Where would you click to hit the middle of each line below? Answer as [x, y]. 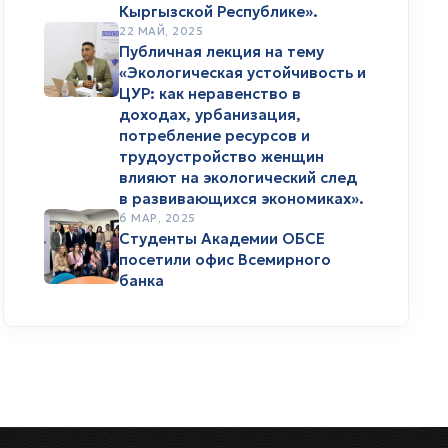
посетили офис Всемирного [225, 259]
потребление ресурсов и [214, 135]
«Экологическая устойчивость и [242, 72]
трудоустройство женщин [221, 156]
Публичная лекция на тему [221, 51]
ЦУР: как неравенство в [210, 93]
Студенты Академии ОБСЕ [222, 238]
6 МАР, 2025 [157, 217]
